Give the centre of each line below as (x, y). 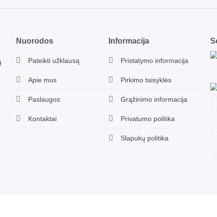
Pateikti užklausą (54, 60)
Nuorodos (35, 41)
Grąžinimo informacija (154, 99)
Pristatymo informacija (154, 60)
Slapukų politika (144, 138)
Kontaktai (43, 118)
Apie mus (43, 80)
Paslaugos (44, 99)
